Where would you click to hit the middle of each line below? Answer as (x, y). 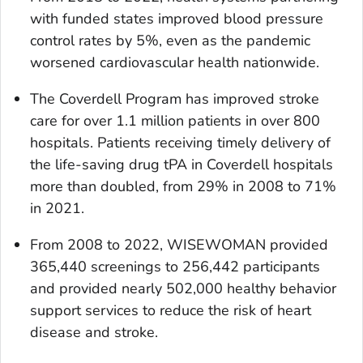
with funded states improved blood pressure (177, 18)
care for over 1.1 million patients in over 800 (175, 120)
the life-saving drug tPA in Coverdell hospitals (181, 164)
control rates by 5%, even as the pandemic (170, 40)
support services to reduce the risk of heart (171, 310)
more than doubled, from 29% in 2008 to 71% (183, 186)
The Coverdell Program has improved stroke (175, 98)
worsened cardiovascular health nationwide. (175, 62)
